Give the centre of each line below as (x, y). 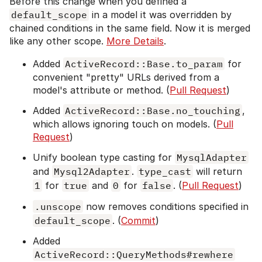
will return (218, 171)
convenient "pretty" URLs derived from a (126, 77)
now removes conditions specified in (166, 206)
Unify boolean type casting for (104, 157)
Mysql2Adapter (92, 171)
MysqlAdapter (212, 157)
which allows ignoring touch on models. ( (125, 124)
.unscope (58, 206)
